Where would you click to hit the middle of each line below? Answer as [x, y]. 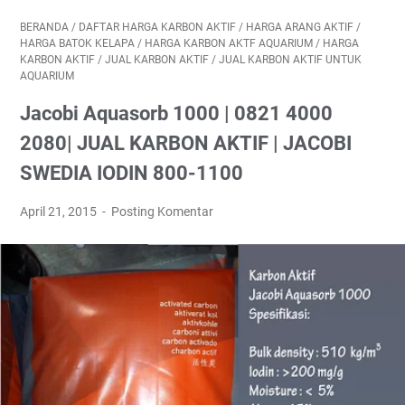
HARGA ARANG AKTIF [300, 28]
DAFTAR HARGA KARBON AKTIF [157, 28]
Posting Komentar [163, 212]
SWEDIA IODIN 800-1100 [132, 174]
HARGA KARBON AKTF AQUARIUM [229, 44]
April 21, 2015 [60, 212]
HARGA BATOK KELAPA [77, 44]
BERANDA [44, 28]
